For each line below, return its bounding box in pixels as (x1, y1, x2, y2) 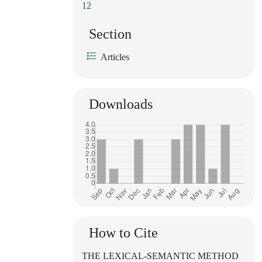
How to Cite (89, 225, 158, 240)
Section (89, 26, 132, 42)
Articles (101, 51, 129, 62)
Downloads (89, 96, 153, 112)
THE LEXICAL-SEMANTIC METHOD (82, 250, 239, 261)
